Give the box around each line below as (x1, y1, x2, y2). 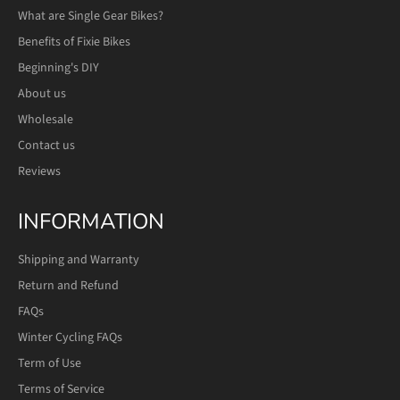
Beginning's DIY (18, 58, 99, 77)
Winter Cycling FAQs (18, 328, 122, 346)
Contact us (18, 136, 75, 154)
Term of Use (18, 354, 81, 372)
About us (18, 84, 66, 103)
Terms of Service (18, 379, 104, 398)
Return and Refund (18, 276, 119, 295)
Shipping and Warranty (18, 250, 139, 269)
